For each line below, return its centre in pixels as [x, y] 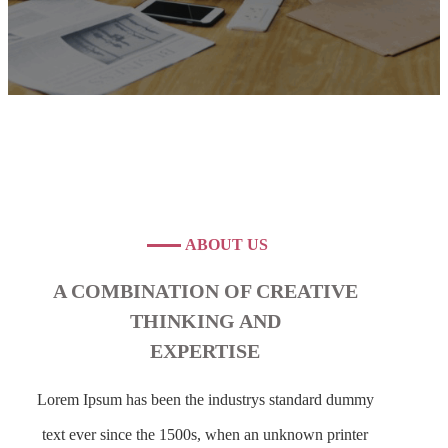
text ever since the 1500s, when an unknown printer [205, 435]
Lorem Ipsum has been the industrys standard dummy [205, 400]
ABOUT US [226, 244]
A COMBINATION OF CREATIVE [205, 290]
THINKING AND [205, 320]
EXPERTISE [205, 350]
